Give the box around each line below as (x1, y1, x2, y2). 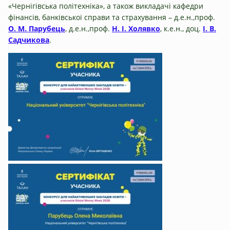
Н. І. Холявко (112, 23, 160, 33)
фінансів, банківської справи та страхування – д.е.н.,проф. (8, 12, 215, 22)
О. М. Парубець (8, 23, 65, 33)
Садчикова (8, 34, 49, 45)
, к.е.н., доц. (160, 23, 203, 33)
